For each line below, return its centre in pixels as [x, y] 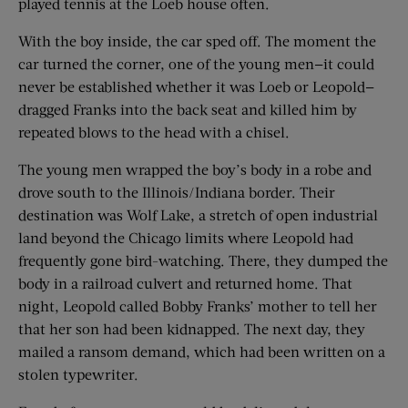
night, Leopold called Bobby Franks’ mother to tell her [198, 306]
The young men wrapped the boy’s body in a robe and [195, 169]
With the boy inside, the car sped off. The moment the [197, 41]
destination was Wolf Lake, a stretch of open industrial [198, 215]
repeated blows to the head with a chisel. [154, 132]
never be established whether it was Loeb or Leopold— [196, 87]
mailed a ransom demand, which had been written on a [202, 352]
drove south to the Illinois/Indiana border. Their [177, 192]
